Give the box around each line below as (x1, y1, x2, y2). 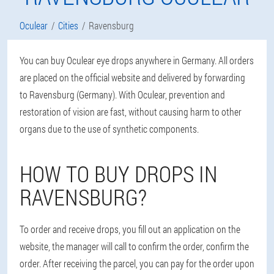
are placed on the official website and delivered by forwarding (20, 71, 245, 84)
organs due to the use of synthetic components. (20, 122, 199, 135)
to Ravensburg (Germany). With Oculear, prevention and (20, 88, 225, 101)
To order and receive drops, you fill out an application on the (20, 223, 240, 235)
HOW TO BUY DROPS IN (20, 159, 218, 188)
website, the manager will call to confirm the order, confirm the (20, 240, 249, 253)
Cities (58, 19, 78, 32)
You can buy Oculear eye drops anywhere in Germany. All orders (20, 54, 254, 67)
